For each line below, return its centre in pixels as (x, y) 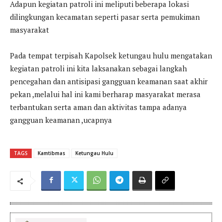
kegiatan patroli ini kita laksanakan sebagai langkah (98, 68)
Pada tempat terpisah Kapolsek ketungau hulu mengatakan (111, 55)
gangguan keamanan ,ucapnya (61, 120)
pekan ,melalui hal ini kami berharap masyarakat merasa (105, 94)
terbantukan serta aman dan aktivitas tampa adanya (98, 107)
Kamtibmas (52, 153)
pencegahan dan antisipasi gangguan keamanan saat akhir (109, 81)
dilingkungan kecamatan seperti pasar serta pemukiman (105, 17)
